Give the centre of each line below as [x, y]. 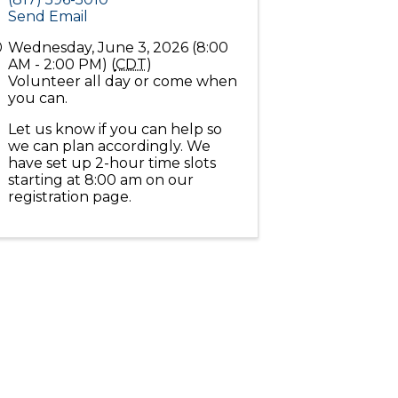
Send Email [48, 16]
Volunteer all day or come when [122, 81]
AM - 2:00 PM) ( [61, 64]
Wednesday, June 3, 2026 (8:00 [118, 48]
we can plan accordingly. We [109, 146]
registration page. [71, 197]
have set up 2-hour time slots [111, 163]
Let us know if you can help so [115, 129]
